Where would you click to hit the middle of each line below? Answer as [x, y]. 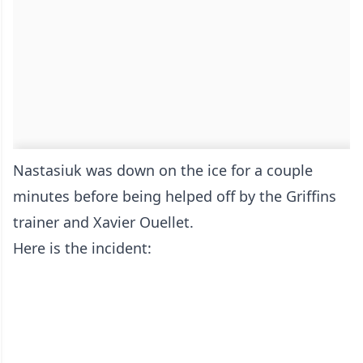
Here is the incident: [82, 248]
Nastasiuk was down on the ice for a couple [163, 171]
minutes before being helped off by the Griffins [175, 196]
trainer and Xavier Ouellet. [103, 222]
